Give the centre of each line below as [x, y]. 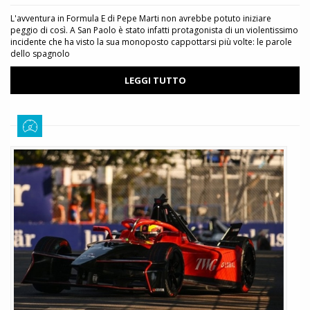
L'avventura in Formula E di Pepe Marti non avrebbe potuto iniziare [141, 19]
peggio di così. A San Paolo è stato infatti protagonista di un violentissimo [154, 30]
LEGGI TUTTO [155, 81]
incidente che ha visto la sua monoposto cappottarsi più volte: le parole [151, 42]
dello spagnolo [40, 54]
